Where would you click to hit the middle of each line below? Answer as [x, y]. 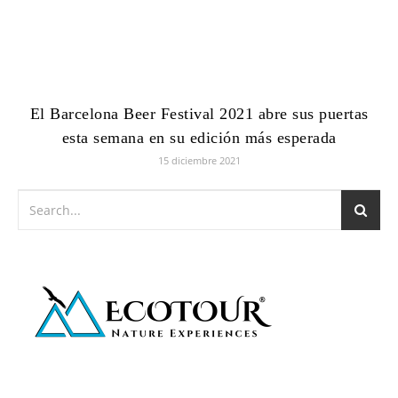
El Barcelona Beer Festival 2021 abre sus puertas [199, 114]
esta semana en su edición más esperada [199, 138]
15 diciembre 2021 [199, 160]
